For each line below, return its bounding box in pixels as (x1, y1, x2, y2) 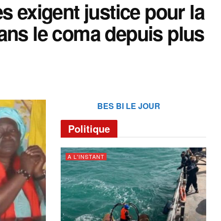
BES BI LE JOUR (97, 100, 160, 111)
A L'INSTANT (68, 152, 105, 160)
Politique (68, 121, 110, 136)
